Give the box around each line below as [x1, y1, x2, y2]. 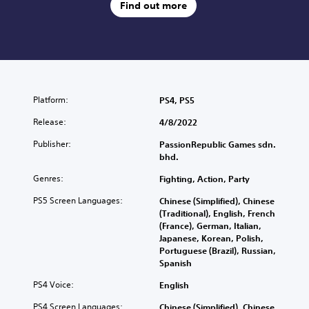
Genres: [33, 172, 63, 184]
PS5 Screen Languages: [33, 194, 123, 206]
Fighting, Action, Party [159, 172, 250, 184]
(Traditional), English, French [159, 207, 275, 219]
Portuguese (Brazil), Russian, [159, 244, 276, 256]
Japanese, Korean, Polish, [159, 232, 263, 243]
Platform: [33, 93, 68, 106]
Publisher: [33, 137, 71, 150]
